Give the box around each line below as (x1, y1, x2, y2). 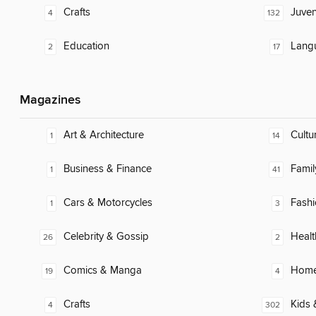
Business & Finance (63, 162, 152, 176)
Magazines (20, 92, 80, 109)
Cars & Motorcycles (63, 196, 152, 210)
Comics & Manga (63, 264, 142, 278)
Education (63, 39, 109, 54)
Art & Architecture (63, 128, 144, 142)
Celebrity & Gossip (63, 230, 149, 244)
